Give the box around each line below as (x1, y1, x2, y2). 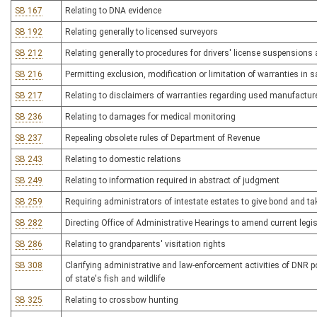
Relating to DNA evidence (65, 6, 161, 16)
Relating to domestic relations (65, 154, 181, 164)
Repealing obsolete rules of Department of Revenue (65, 133, 260, 143)
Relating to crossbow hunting (65, 295, 178, 305)
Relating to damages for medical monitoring (65, 112, 236, 122)
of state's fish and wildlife (65, 274, 165, 284)
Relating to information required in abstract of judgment (65, 175, 279, 185)
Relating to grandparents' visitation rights (65, 239, 226, 249)
